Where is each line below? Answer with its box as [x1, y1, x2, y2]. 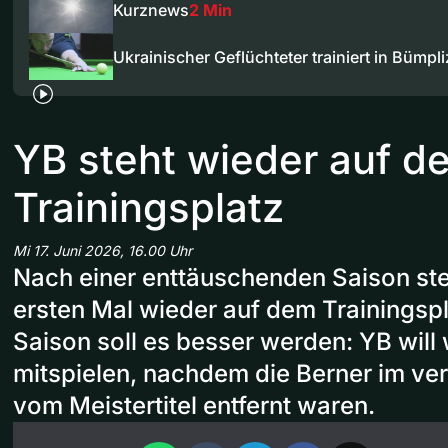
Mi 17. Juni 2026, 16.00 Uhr [13, 242, 192, 260]
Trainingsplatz [13, 183, 284, 233]
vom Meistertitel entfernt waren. [13, 391, 375, 421]
